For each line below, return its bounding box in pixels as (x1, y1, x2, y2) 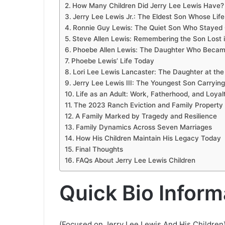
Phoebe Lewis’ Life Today (71, 57, 154, 65)
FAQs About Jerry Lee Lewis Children (75, 156, 195, 165)
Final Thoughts (75, 145, 123, 154)
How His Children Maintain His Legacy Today (75, 134, 221, 143)
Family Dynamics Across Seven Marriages (75, 123, 212, 132)
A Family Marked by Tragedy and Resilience (75, 112, 217, 121)
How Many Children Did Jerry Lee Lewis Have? (72, 2, 224, 10)
